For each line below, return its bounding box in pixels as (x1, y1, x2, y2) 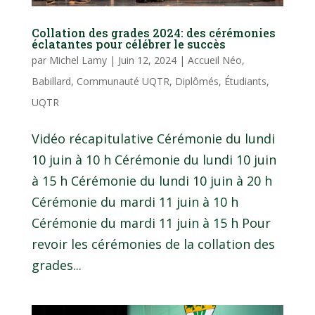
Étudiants (224, 75, 266, 89)
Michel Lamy (49, 53, 107, 67)
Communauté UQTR (76, 75, 169, 89)
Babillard (31, 75, 71, 89)
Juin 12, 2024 (117, 53, 176, 67)
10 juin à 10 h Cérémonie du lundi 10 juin (31, 151, 276, 169)
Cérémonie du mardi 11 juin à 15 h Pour (31, 214, 271, 232)
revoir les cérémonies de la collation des (31, 236, 275, 253)
